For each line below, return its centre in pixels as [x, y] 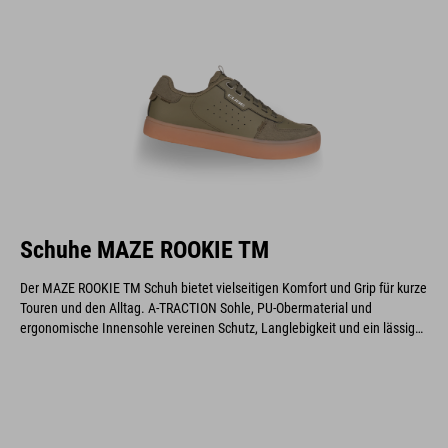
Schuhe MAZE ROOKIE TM [144, 249]
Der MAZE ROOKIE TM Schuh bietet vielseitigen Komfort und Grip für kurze [223, 287]
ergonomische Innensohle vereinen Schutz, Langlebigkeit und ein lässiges [224, 327]
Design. [41, 347]
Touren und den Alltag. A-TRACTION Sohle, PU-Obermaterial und [196, 307]
